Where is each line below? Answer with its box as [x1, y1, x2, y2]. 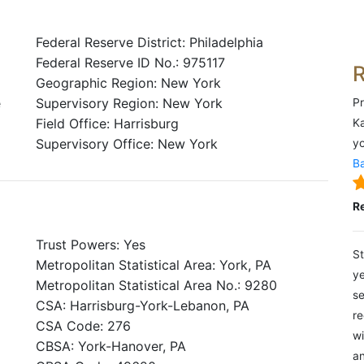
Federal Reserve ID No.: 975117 [36, 54, 225, 71]
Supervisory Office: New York [36, 136, 218, 152]
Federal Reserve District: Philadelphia [36, 34, 263, 50]
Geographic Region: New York [36, 75, 221, 91]
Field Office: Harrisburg [36, 115, 179, 132]
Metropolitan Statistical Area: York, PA [36, 257, 271, 273]
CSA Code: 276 [36, 318, 131, 334]
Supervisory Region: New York [36, 95, 223, 111]
